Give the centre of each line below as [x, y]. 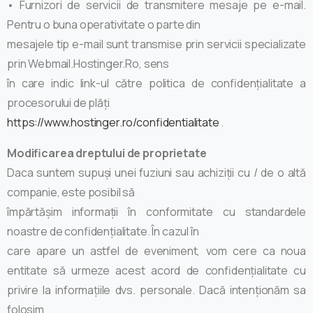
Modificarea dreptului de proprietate [107, 153]
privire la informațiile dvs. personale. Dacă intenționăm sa [156, 290]
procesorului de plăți [58, 102]
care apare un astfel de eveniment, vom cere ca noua [156, 250]
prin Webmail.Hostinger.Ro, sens [88, 63]
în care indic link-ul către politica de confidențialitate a [156, 83]
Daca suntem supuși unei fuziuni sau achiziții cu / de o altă [156, 172]
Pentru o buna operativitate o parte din [104, 24]
